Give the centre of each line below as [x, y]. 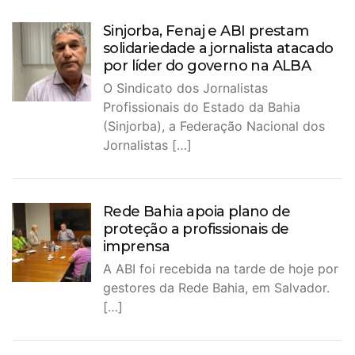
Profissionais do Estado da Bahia [202, 107]
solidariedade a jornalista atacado [218, 48]
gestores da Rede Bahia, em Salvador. [216, 287]
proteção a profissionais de [196, 229]
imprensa [137, 246]
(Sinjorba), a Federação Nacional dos [214, 126]
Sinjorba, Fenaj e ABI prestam [206, 31]
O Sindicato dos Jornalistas [185, 88]
